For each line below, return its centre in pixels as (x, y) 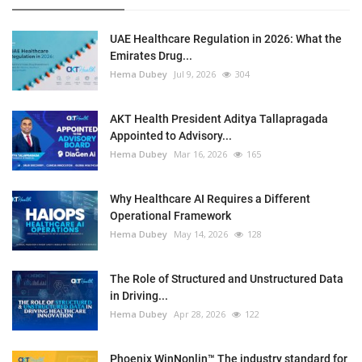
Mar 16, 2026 (200, 154)
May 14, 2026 (201, 234)
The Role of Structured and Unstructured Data (227, 278)
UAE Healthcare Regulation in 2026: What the (226, 38)
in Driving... (139, 295)
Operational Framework (170, 215)
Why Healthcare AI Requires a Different (210, 198)
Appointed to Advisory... (171, 135)
